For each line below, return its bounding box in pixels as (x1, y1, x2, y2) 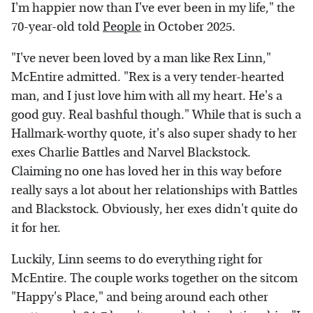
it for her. (11, 220, 61, 235)
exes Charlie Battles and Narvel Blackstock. (11, 145, 251, 160)
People (103, 19, 141, 34)
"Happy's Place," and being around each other (11, 289, 268, 305)
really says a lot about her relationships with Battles (11, 182, 298, 198)
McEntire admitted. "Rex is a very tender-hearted (11, 69, 284, 85)
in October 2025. (141, 19, 235, 34)
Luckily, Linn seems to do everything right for (11, 252, 263, 267)
